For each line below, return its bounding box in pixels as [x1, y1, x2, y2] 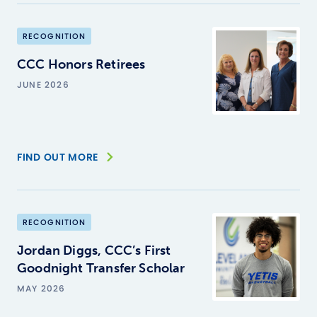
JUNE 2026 [17, 79, 69, 91]
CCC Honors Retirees [17, 57, 146, 72]
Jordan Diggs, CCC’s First [17, 243, 171, 258]
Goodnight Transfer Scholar [17, 260, 185, 276]
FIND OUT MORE [17, 150, 99, 164]
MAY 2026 [17, 282, 66, 294]
